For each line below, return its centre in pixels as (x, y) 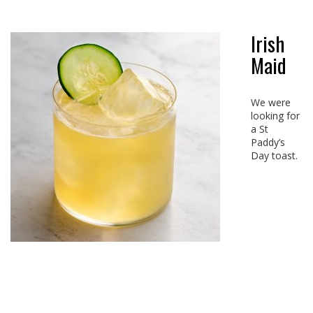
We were (270, 102)
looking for (275, 116)
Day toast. (274, 155)
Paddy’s (268, 142)
